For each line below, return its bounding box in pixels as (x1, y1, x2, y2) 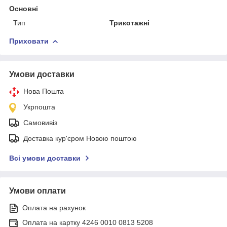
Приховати (9, 36, 49, 45)
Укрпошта (23, 102, 55, 111)
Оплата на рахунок (22, 203, 86, 212)
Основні (9, 4, 38, 13)
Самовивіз (23, 118, 57, 127)
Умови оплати (9, 186, 66, 195)
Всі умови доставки (9, 154, 81, 162)
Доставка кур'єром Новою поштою (23, 134, 137, 142)
